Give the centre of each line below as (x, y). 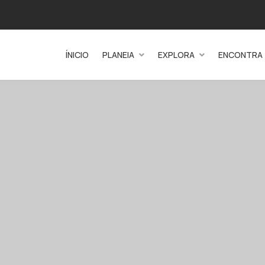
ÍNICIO (77, 55)
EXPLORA (176, 55)
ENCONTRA (240, 55)
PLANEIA (118, 55)
